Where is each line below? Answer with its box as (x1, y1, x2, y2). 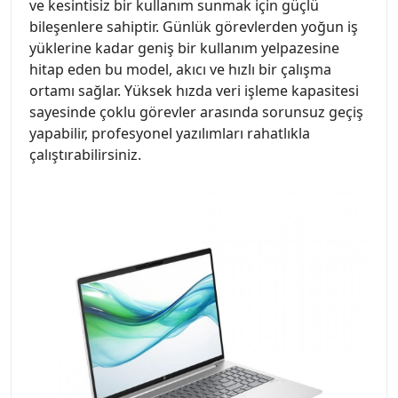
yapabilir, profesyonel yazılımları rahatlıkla (29, 123, 310, 143)
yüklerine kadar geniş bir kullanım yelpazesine (29, 37, 339, 58)
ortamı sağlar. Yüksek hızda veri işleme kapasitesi (29, 80, 359, 100)
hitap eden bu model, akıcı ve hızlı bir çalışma (29, 59, 331, 79)
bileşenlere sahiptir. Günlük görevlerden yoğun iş (29, 16, 358, 36)
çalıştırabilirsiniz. (29, 144, 141, 164)
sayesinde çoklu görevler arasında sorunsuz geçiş (29, 101, 363, 122)
